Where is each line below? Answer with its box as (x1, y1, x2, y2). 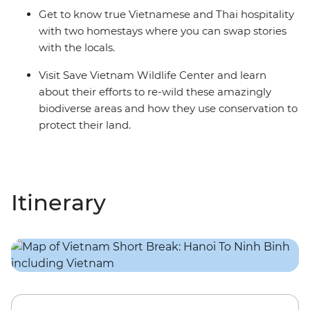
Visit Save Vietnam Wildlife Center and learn (39, 69, 266, 82)
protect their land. (39, 118, 131, 132)
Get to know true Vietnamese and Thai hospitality (39, 8, 294, 21)
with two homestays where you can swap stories (39, 24, 286, 38)
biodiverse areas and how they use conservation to (39, 102, 298, 116)
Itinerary (11, 189, 106, 217)
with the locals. (39, 41, 115, 55)
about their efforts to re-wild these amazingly (39, 85, 271, 99)
